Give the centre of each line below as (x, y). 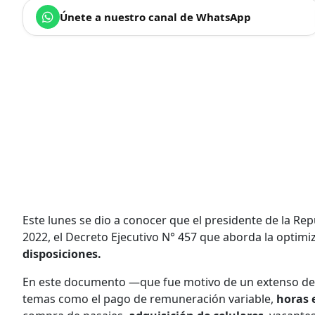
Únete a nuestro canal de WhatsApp (155, 17)
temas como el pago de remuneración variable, (149, 298)
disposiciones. (62, 253)
